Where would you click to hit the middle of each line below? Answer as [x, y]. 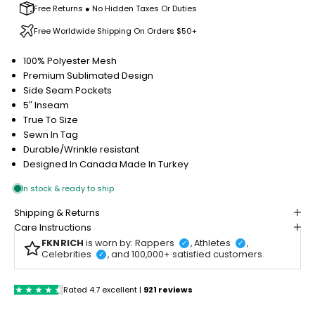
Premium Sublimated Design [88, 75]
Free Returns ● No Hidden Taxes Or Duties [115, 8]
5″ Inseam [46, 105]
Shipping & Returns [57, 212]
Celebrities [67, 254]
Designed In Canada [71, 164]
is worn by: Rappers [130, 243]
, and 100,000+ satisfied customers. [186, 254]
